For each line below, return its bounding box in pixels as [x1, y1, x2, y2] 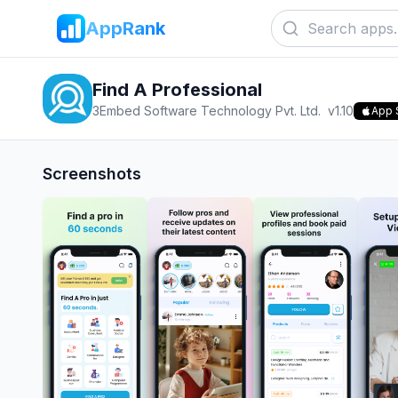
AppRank [85, 18, 165, 39]
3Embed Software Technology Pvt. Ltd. [92, 103, 321, 118]
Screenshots [43, 164, 141, 183]
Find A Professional [92, 79, 262, 100]
